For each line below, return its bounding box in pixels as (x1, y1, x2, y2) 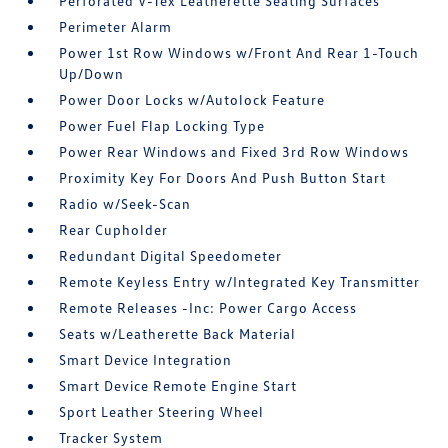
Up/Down (59, 65, 125, 82)
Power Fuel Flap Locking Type (59, 117, 266, 134)
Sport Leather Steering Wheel (59, 403, 265, 420)
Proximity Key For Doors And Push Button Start (59, 169, 387, 186)
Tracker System (59, 429, 164, 446)
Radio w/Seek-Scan (59, 195, 192, 212)
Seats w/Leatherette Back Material (59, 325, 297, 342)
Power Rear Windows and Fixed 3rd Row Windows (59, 143, 410, 160)
